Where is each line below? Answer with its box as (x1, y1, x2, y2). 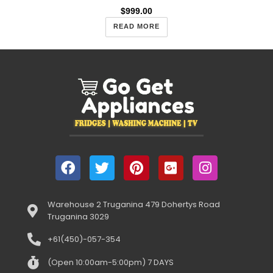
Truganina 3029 (47, 210, 109, 222)
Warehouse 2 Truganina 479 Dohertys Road (47, 198, 220, 210)
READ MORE (113, 23, 160, 30)
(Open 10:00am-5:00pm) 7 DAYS (47, 256, 174, 268)
